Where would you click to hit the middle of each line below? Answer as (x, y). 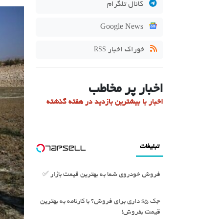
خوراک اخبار (126, 50)
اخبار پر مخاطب (126, 89)
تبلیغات (150, 147)
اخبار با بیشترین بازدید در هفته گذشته (105, 102)
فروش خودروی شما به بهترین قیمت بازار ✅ (101, 175)
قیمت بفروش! (141, 212)
